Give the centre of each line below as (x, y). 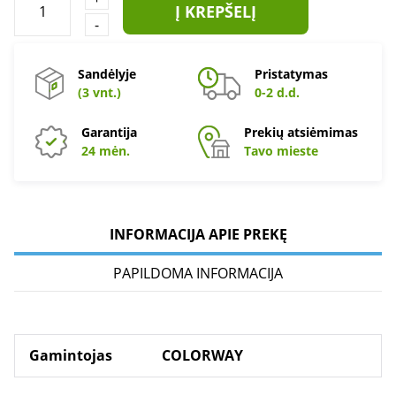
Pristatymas (291, 74)
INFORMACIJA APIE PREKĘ (198, 234)
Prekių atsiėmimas (301, 132)
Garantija (109, 132)
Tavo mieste (281, 151)
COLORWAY (202, 355)
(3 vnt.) (99, 92)
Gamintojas (71, 355)
